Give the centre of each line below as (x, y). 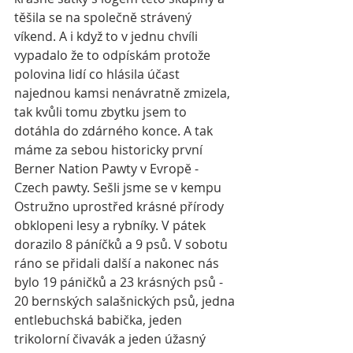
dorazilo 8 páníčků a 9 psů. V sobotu (123, 245)
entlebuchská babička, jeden (100, 320)
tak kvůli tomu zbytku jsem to (102, 112)
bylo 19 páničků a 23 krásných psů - (120, 282)
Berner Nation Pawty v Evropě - (108, 169)
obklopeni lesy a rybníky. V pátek (111, 226)
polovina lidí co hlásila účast (98, 74)
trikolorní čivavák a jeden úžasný (111, 339)
